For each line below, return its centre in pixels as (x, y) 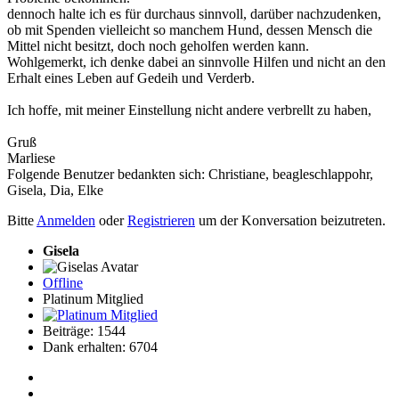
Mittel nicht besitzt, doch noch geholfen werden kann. (158, 46)
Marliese (31, 159)
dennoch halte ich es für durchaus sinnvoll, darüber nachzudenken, (194, 14)
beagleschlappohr (321, 175)
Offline (63, 283)
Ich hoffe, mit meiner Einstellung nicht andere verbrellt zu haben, (189, 110)
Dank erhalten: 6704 (100, 347)
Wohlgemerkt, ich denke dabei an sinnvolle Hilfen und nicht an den (196, 62)
